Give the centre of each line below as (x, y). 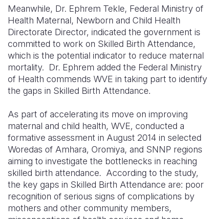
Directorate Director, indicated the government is (104, 32)
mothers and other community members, (90, 208)
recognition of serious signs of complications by (101, 196)
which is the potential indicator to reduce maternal (106, 55)
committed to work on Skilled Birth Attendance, (102, 44)
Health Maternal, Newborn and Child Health (94, 20)
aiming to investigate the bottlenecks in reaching (102, 161)
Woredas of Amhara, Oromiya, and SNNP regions (105, 149)
